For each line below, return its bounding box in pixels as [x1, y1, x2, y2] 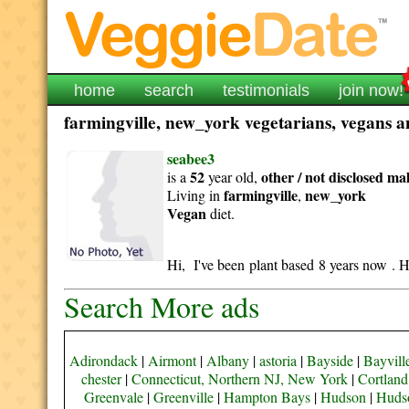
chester [80, 369, 121, 388]
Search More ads [64, 287, 260, 326]
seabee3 [167, 148, 215, 169]
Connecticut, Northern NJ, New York [131, 369, 348, 388]
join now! [339, 81, 404, 100]
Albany [205, 351, 249, 370]
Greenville [153, 387, 215, 406]
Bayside [306, 351, 353, 370]
